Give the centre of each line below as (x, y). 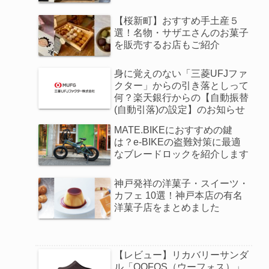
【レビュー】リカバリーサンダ (182, 255)
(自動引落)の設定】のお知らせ (180, 110)
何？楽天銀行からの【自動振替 (182, 98)
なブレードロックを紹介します (182, 154)
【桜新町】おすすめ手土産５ (177, 20)
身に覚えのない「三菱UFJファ (181, 74)
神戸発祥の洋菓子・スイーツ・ (182, 183)
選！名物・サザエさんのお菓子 (182, 32)
